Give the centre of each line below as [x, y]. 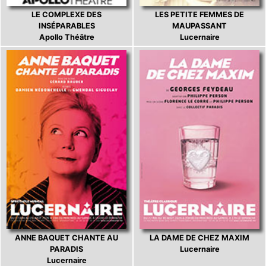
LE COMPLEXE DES [66, 14]
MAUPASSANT [199, 26]
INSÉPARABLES [66, 26]
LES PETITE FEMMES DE [199, 14]
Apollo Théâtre [66, 37]
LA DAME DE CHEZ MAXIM [199, 237]
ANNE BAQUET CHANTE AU [66, 237]
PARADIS [66, 249]
